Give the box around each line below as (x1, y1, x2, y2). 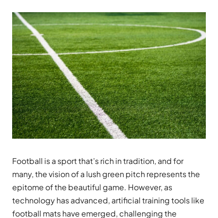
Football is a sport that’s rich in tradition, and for (12, 156, 183, 166)
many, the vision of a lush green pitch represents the (12, 169, 200, 180)
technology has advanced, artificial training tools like (12, 195, 204, 206)
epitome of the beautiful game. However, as (12, 182, 172, 193)
